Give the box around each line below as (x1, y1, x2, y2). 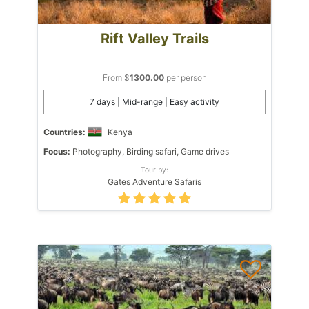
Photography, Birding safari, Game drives (70, 146, 229, 157)
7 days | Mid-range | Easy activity (90, 96, 219, 107)
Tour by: (141, 165, 168, 174)
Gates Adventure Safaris (108, 176, 201, 187)
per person (163, 72, 207, 83)
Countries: (43, 126, 86, 137)
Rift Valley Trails (100, 30, 209, 47)
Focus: (43, 146, 70, 157)
